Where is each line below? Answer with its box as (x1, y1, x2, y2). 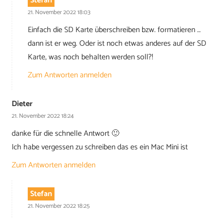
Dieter (12, 97, 33, 111)
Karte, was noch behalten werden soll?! (28, 50, 153, 64)
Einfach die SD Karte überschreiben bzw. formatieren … (28, 23, 200, 36)
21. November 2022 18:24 (12, 111, 74, 122)
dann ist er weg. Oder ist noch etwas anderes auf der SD (28, 36, 206, 50)
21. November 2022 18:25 (28, 201, 90, 212)
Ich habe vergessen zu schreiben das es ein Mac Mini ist (12, 140, 188, 154)
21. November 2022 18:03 (28, 7, 91, 18)
